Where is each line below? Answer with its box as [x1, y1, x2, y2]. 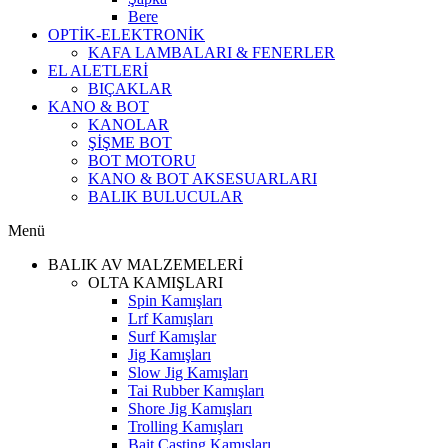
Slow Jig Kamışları [128, 364, 248, 381]
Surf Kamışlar [128, 328, 216, 345]
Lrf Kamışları [128, 310, 213, 327]
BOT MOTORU [88, 152, 196, 169]
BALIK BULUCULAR [88, 188, 243, 205]
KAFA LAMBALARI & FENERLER [88, 44, 335, 61]
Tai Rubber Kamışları [128, 382, 264, 399]
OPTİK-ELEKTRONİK [48, 26, 205, 43]
